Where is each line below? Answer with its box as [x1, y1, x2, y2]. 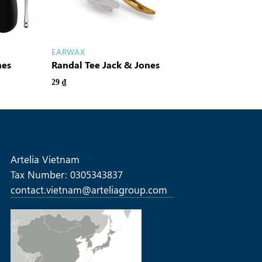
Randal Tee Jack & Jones [51, 58, 160, 71]
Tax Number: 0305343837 [10, 168, 123, 181]
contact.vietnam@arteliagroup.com [10, 183, 167, 196]
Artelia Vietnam [10, 153, 80, 166]
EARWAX [51, 46, 85, 57]
